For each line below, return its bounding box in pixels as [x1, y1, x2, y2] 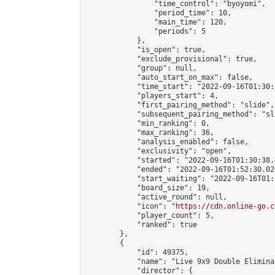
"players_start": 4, [85, 91, 219, 100]
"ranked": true [85, 220, 197, 229]
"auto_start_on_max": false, [85, 73, 253, 82]
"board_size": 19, [85, 184, 210, 192]
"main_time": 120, [85, 18, 227, 26]
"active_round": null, [85, 193, 227, 201]
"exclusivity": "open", [85, 147, 231, 155]
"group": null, [85, 64, 197, 72]
